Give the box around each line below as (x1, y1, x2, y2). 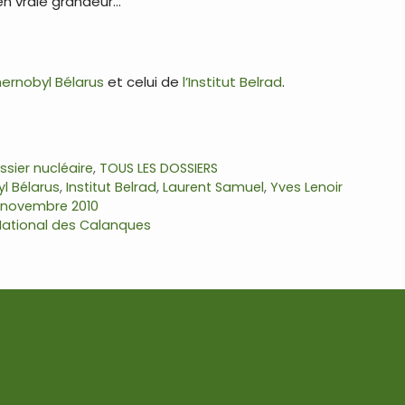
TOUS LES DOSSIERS (99, 158, 219, 177)
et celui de (108, 72, 183, 92)
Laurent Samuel (163, 177, 265, 196)
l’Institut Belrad (183, 72, 282, 92)
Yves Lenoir (270, 177, 344, 196)
